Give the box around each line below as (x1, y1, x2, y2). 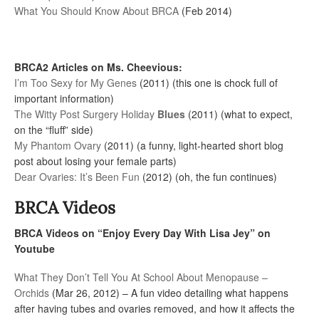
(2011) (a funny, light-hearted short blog (101, 138, 283, 153)
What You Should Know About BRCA (14, 4, 179, 19)
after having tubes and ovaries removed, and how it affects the (14, 300, 295, 315)
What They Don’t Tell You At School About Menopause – (14, 269, 268, 284)
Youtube (14, 241, 55, 256)
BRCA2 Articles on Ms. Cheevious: (14, 60, 182, 75)
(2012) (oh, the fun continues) (140, 169, 277, 184)
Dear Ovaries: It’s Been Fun (14, 169, 140, 184)
